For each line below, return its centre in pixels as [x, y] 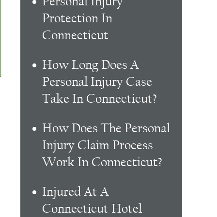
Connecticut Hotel [92, 209]
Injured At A [76, 192]
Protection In [77, 18]
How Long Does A [91, 65]
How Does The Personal [106, 128]
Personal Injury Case [97, 82]
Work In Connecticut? [102, 162]
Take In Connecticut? [100, 99]
